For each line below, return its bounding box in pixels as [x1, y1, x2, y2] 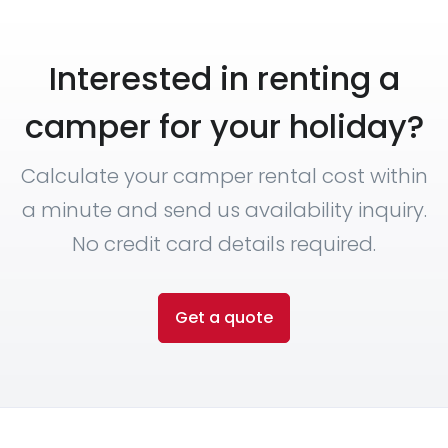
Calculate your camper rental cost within [20, 161, 428, 190]
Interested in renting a [48, 55, 400, 101]
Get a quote [175, 305, 273, 329]
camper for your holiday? [24, 103, 424, 149]
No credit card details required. [72, 229, 376, 258]
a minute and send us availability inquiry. [21, 195, 427, 224]
